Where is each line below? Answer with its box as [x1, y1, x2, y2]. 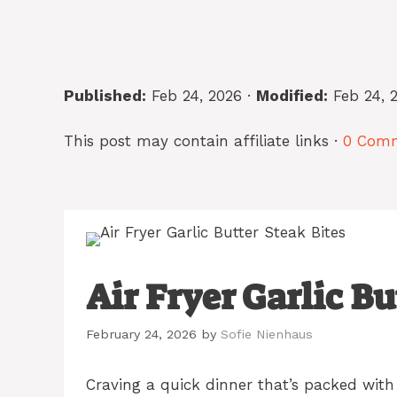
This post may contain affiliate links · [64, 131, 343, 150]
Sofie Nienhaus [221, 327, 313, 343]
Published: [64, 87, 146, 105]
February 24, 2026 [86, 327, 197, 343]
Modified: [256, 87, 328, 105]
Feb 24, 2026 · [146, 87, 256, 105]
